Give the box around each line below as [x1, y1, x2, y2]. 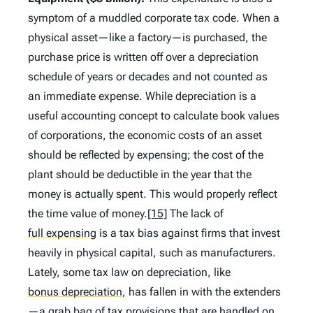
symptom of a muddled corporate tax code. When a [28, 11, 279, 25]
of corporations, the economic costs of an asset [28, 129, 262, 143]
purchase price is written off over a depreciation [28, 50, 259, 64]
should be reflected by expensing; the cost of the [28, 148, 263, 162]
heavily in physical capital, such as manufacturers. [28, 246, 276, 260]
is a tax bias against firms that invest [96, 226, 280, 240]
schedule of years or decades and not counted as [28, 70, 268, 84]
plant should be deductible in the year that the [28, 168, 252, 182]
